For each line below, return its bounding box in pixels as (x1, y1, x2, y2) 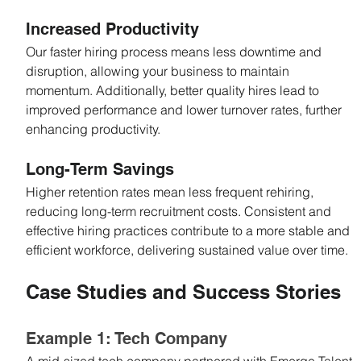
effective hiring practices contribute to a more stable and (26, 222, 353, 239)
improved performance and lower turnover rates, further (26, 101, 345, 118)
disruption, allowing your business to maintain (26, 62, 293, 79)
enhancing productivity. (26, 120, 160, 137)
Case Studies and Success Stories (26, 280, 341, 303)
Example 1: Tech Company (26, 328, 227, 348)
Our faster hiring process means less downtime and (26, 43, 325, 60)
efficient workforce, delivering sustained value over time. (26, 241, 348, 258)
